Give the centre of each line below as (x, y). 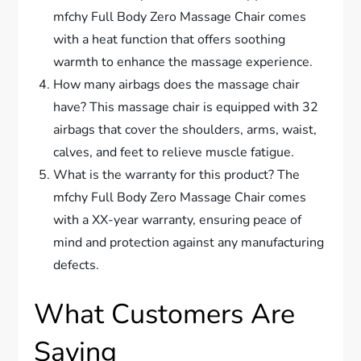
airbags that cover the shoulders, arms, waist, (185, 130)
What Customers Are (165, 314)
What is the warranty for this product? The (177, 175)
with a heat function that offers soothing (170, 39)
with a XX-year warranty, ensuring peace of (178, 220)
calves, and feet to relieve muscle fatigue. (174, 152)
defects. (77, 265)
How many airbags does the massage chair (177, 85)
